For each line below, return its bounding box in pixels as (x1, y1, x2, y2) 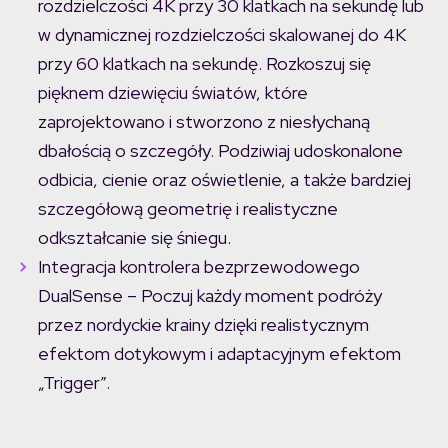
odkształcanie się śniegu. (38, 226, 231, 250)
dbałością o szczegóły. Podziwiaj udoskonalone (38, 139, 403, 163)
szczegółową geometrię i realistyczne (38, 197, 338, 221)
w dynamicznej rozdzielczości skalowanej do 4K (38, 23, 406, 47)
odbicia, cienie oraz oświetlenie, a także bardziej (38, 168, 411, 192)
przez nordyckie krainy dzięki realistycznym (38, 313, 369, 337)
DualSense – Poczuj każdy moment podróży (38, 284, 382, 308)
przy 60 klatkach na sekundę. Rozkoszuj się (38, 52, 371, 76)
